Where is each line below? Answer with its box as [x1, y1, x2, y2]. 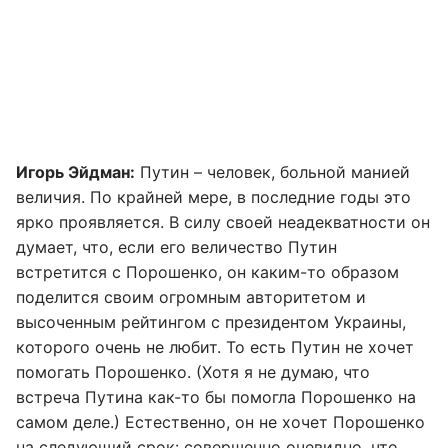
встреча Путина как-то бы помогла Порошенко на [16, 387, 416, 407]
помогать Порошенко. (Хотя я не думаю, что [16, 362, 370, 382]
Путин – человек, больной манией [135, 162, 410, 182]
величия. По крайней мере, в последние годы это [16, 187, 411, 207]
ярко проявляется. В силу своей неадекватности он [16, 212, 430, 232]
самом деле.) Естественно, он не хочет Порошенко [16, 412, 425, 432]
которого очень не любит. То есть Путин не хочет [16, 337, 414, 357]
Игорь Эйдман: [16, 162, 135, 182]
